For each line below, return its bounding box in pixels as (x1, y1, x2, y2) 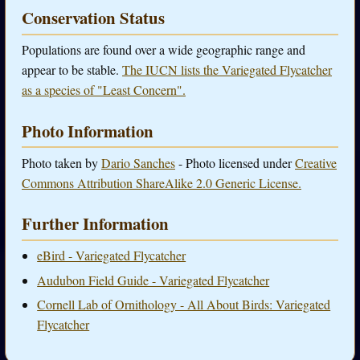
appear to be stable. (22, 61, 122, 79)
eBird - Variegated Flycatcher (37, 247, 186, 264)
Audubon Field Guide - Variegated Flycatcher (37, 271, 270, 288)
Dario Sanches (101, 153, 175, 171)
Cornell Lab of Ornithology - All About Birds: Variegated (37, 296, 331, 313)
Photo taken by (22, 153, 101, 171)
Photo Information (22, 118, 153, 143)
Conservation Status (22, 6, 165, 31)
